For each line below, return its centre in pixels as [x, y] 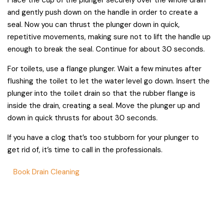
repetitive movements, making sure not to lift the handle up [109, 37]
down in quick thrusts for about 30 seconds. [82, 118]
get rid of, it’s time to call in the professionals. [85, 150]
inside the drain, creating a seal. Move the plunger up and [104, 105]
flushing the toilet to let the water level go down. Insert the [109, 81]
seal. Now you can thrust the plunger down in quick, [94, 24]
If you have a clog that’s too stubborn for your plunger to [103, 137]
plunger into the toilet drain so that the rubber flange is [101, 93]
